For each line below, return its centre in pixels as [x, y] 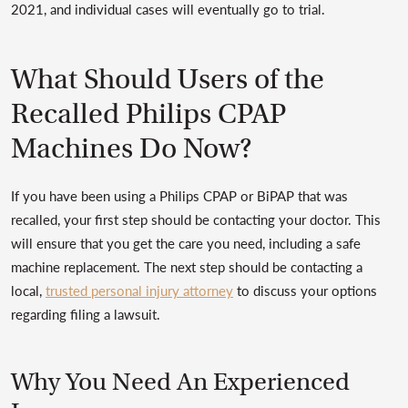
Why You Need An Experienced [180, 382]
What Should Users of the [168, 79]
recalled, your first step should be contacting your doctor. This [196, 219]
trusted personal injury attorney [139, 290]
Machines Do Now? [132, 148]
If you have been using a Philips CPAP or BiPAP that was [179, 195]
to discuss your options [305, 290]
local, [28, 290]
